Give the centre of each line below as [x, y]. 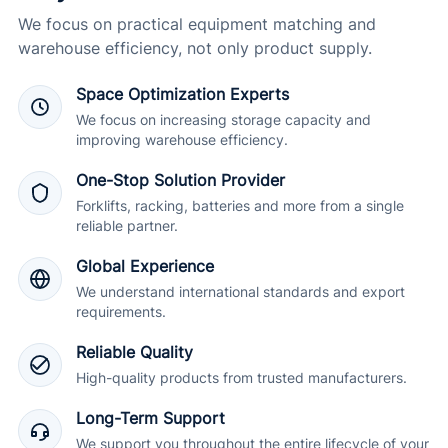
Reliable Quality [134, 352]
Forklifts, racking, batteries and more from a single [240, 205]
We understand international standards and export [240, 291]
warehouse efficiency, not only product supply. [195, 48]
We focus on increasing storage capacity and [223, 119]
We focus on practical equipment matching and [197, 24]
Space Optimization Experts [182, 94]
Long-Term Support [150, 418]
